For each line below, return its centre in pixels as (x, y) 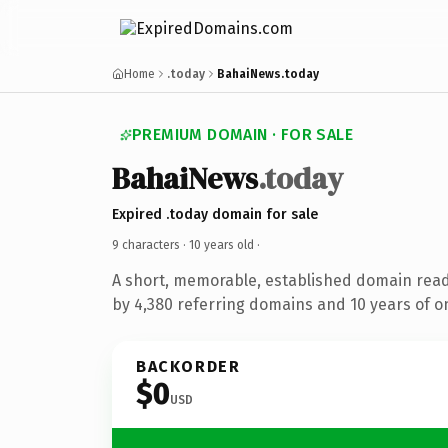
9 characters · (150, 244)
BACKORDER (188, 366)
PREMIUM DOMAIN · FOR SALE (242, 134)
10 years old (221, 244)
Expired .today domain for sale (215, 214)
